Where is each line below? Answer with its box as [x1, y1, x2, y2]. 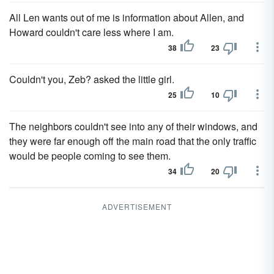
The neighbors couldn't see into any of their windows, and [9, 119, 257, 133]
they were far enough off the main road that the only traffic [9, 134, 256, 148]
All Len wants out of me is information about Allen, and [9, 10, 244, 24]
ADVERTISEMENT [102, 201, 172, 212]
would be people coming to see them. [9, 149, 171, 163]
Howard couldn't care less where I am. [9, 25, 174, 39]
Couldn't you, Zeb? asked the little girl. [9, 72, 174, 86]
